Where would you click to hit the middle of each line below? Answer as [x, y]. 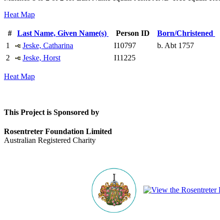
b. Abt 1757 [175, 45]
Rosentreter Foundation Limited [58, 132]
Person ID [133, 33]
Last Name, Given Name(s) [63, 33]
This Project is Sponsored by [52, 112]
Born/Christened [186, 33]
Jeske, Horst [41, 57]
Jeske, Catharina [48, 45]
